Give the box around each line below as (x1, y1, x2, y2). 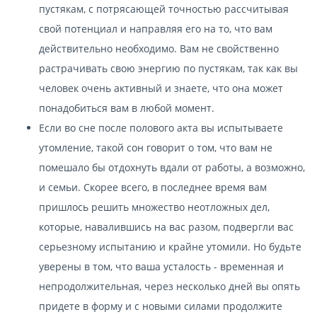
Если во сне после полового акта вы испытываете (39, 120, 283, 134)
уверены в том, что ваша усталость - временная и (39, 259, 284, 273)
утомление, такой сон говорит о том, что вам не (39, 140, 272, 154)
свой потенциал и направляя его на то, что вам (39, 21, 272, 35)
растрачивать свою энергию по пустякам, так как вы (39, 61, 298, 75)
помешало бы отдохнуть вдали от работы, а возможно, (39, 160, 305, 174)
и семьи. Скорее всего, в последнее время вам (39, 180, 267, 194)
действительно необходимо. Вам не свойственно (39, 41, 279, 55)
